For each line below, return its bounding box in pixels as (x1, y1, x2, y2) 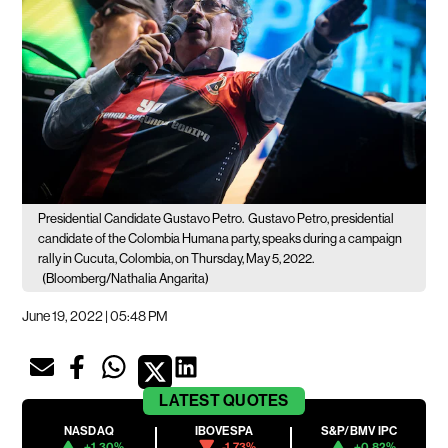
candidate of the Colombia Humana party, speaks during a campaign (38, 230, 403, 246)
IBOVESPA (194, 423, 254, 438)
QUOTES (223, 390, 289, 410)
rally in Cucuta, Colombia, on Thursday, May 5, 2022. (38, 250, 315, 266)
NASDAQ (63, 423, 115, 438)
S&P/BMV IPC (320, 423, 398, 438)
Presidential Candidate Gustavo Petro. (38, 210, 245, 226)
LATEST (159, 390, 220, 410)
